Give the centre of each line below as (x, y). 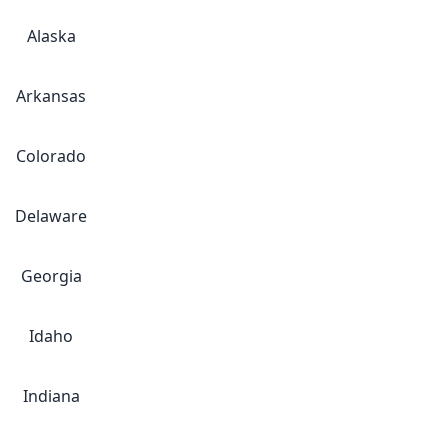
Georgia (51, 276)
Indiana (51, 396)
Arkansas (51, 96)
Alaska (51, 36)
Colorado (51, 156)
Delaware (51, 216)
